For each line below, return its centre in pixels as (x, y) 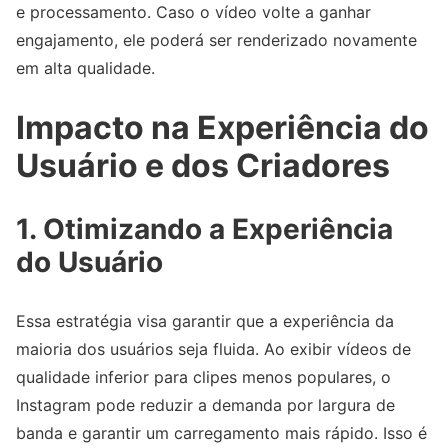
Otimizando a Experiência (218, 228)
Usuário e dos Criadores (203, 165)
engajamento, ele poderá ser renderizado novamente (216, 40)
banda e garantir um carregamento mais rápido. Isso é (221, 432)
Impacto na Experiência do (222, 127)
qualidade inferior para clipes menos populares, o (203, 376)
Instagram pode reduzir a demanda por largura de (205, 404)
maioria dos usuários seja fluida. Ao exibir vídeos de (213, 348)
